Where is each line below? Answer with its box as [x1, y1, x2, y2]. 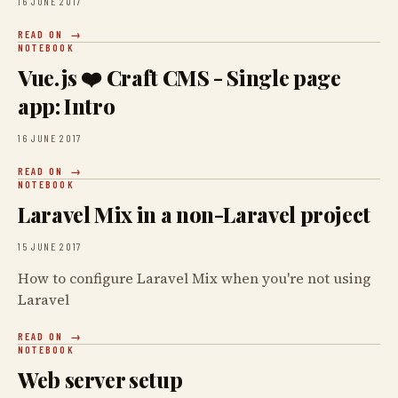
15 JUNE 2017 [18, 240, 83, 252]
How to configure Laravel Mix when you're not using [18, 268, 370, 288]
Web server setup [18, 365, 183, 394]
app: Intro [18, 92, 115, 120]
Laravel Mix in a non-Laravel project [18, 200, 371, 228]
